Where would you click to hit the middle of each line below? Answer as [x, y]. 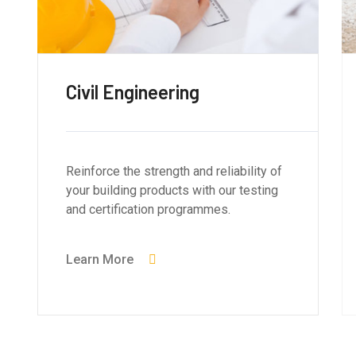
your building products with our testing [172, 191]
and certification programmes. [149, 210]
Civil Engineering [133, 92]
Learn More [100, 260]
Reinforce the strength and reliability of [174, 172]
